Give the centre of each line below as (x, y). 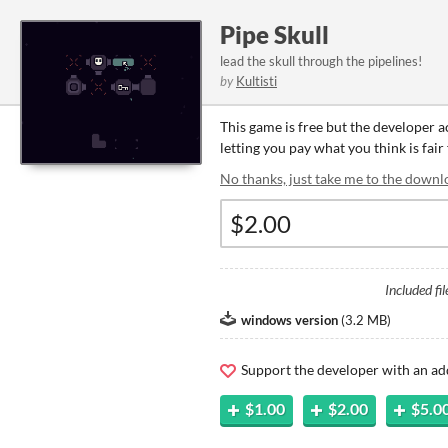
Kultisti (256, 81)
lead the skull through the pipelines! (321, 61)
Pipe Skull (274, 34)
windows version (289, 320)
